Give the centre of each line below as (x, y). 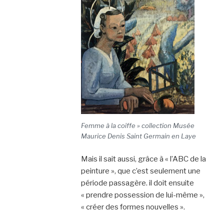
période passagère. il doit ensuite (137, 183)
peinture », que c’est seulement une (140, 171)
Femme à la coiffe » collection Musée (137, 125)
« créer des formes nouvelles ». (133, 207)
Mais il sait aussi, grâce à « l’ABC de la (143, 159)
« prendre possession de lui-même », (142, 195)
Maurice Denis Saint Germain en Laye (138, 136)
